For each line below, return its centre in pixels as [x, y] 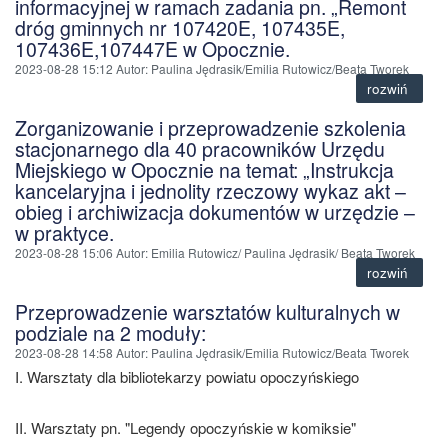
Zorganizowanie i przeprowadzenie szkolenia [210, 127]
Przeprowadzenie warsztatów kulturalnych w [207, 311]
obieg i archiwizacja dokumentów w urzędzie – [215, 211]
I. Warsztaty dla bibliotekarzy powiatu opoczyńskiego [187, 376]
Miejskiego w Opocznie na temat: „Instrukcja [204, 169]
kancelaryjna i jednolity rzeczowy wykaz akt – [210, 190]
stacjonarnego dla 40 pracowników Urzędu [200, 148]
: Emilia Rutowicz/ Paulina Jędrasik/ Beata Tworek [280, 252]
